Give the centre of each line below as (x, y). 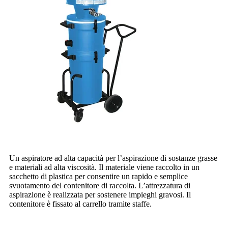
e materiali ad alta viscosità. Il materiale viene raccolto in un (104, 167)
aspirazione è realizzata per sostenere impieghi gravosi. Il (100, 195)
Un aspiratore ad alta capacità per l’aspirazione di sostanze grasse (113, 158)
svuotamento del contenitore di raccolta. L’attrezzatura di (100, 186)
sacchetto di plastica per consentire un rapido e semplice (98, 177)
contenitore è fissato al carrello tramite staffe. (80, 204)
